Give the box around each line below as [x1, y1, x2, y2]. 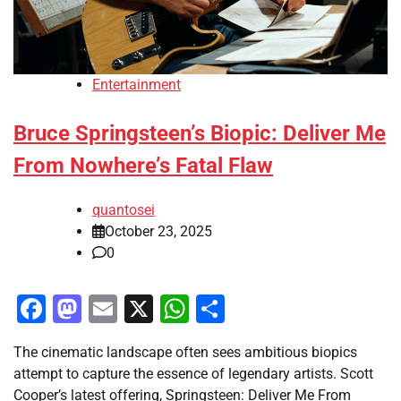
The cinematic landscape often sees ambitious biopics [13, 343, 357, 361]
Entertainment [92, 76, 181, 94]
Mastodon [81, 291, 210, 326]
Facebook [46, 291, 169, 326]
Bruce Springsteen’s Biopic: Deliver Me [13, 121, 386, 147]
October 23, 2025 [105, 222, 212, 240]
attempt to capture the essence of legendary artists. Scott [13, 364, 373, 382]
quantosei [92, 200, 155, 218]
